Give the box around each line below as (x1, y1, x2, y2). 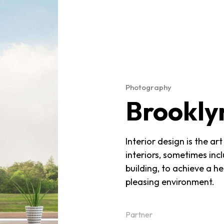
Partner (125, 209, 153, 219)
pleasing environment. (125, 175, 215, 187)
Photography (125, 82, 172, 92)
